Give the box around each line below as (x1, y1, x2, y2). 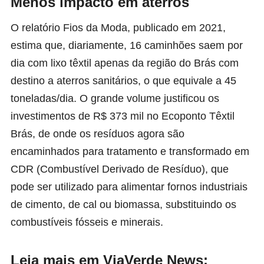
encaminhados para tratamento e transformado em (11, 146, 249, 158)
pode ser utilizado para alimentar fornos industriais (11, 181, 247, 193)
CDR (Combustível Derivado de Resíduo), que (11, 163, 229, 176)
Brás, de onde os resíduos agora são (11, 128, 184, 140)
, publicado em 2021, (127, 22, 226, 34)
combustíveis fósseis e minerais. (11, 216, 163, 229)
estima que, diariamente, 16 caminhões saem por (11, 39, 243, 52)
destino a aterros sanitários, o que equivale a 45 (11, 75, 236, 87)
